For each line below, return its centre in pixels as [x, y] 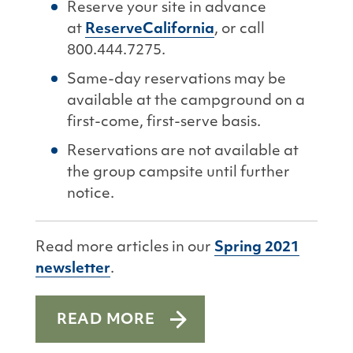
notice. [91, 194]
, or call [240, 30]
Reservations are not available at [183, 152]
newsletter [73, 269]
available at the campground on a [186, 101]
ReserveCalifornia [150, 30]
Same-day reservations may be [176, 80]
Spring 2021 [257, 248]
